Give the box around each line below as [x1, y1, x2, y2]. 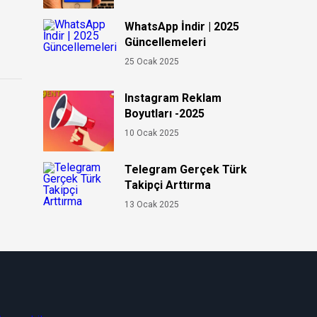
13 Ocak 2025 [125, 200, 179, 209]
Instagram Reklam [125, 91, 221, 105]
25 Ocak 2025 [125, 57, 179, 67]
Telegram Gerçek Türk [125, 163, 247, 176]
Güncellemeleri [125, 35, 206, 49]
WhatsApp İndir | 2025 [125, 20, 239, 33]
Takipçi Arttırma [125, 178, 211, 192]
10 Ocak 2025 [125, 128, 179, 138]
